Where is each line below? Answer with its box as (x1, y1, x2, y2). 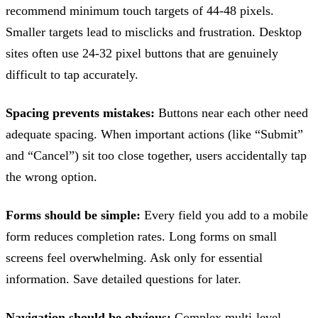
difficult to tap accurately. (6, 67, 138, 82)
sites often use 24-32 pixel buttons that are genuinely (6, 45, 278, 60)
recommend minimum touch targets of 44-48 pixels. (6, 3, 274, 18)
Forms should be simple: (6, 208, 141, 223)
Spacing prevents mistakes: (6, 105, 155, 120)
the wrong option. (6, 169, 97, 184)
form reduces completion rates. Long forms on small (6, 229, 277, 244)
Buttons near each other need (155, 105, 308, 120)
